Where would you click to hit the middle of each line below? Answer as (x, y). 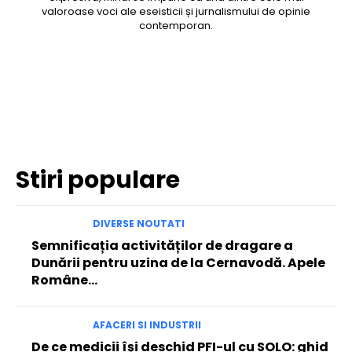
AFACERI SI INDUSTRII (147, 324)
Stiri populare (98, 180)
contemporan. (176, 25)
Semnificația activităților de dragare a (162, 245)
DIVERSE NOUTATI (138, 223)
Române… (64, 280)
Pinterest (212, 99)
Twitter (121, 99)
